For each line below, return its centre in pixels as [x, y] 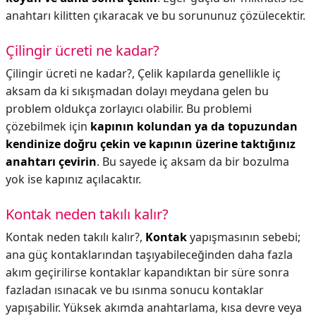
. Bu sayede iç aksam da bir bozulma [193, 162]
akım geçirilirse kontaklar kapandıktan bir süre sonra [147, 272]
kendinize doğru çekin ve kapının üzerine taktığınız [151, 144]
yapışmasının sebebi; [244, 237]
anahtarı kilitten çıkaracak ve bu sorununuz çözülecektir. [156, 16]
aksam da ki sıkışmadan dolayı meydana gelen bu [137, 91]
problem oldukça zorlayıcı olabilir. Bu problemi [129, 109]
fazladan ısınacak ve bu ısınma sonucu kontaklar [135, 290]
